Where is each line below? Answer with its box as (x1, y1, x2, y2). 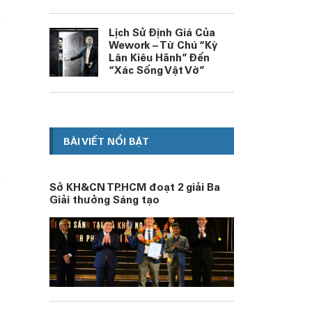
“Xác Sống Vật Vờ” (109, 66, 205, 77)
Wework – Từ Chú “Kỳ (109, 41, 217, 52)
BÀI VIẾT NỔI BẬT (63, 138, 149, 148)
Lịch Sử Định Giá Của (109, 29, 215, 39)
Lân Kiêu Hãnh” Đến (109, 54, 210, 64)
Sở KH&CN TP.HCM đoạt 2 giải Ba (49, 183, 220, 194)
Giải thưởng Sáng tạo (49, 196, 159, 206)
